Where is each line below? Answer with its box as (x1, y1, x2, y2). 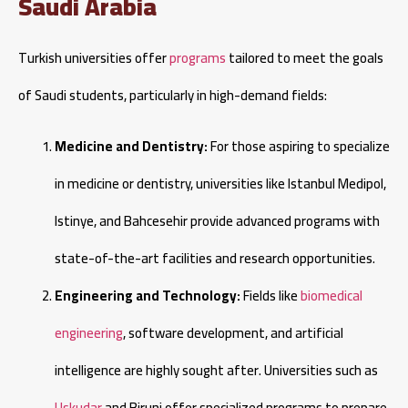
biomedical (301, 281, 362, 309)
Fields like (240, 281, 301, 309)
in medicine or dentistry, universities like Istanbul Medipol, (55, 169, 386, 197)
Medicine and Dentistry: (55, 132, 208, 159)
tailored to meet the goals (226, 45, 383, 72)
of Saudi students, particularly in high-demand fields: (18, 82, 327, 109)
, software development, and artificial (123, 319, 343, 346)
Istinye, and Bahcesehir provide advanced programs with (55, 207, 380, 234)
